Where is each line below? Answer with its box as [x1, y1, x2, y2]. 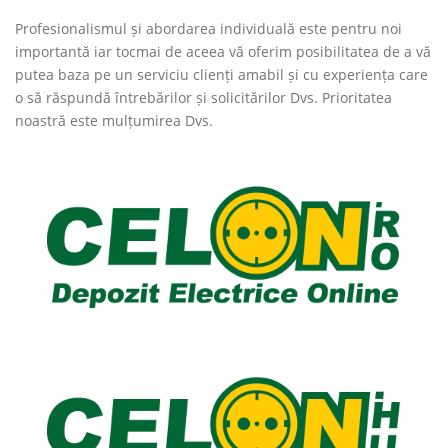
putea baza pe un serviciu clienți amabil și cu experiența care [15, 65, 428, 84]
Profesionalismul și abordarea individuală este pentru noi [15, 19, 402, 38]
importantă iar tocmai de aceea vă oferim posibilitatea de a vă [15, 42, 431, 61]
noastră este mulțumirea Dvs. [15, 111, 213, 130]
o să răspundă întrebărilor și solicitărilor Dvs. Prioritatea [15, 88, 392, 107]
